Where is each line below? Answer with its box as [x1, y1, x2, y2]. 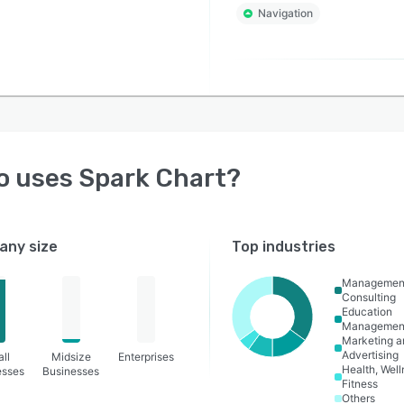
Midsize [50, 350, 91, 363]
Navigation [257, 6, 313, 20]
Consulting [342, 290, 397, 304]
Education [342, 305, 393, 318]
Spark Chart [78, 163, 226, 193]
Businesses [42, 364, 100, 378]
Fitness [342, 377, 379, 390]
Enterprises [118, 350, 175, 363]
